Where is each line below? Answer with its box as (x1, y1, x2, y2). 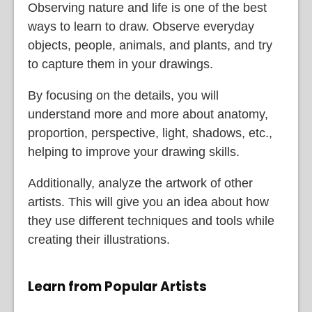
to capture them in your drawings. (28, 57, 213, 72)
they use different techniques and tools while (28, 214, 274, 228)
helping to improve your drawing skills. (28, 145, 240, 159)
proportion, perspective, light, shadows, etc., (28, 126, 272, 141)
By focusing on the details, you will (28, 88, 219, 103)
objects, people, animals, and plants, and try (28, 38, 272, 53)
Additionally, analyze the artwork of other (28, 176, 253, 191)
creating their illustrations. (28, 233, 170, 247)
